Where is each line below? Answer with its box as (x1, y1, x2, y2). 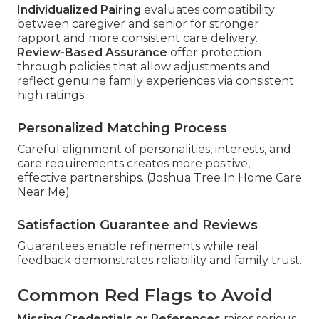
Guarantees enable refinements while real (17, 239, 258, 253)
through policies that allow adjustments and (17, 59, 271, 73)
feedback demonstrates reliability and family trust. (17, 253, 302, 267)
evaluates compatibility (141, 2, 275, 16)
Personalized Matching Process (17, 120, 227, 136)
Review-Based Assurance (17, 45, 167, 59)
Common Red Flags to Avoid (17, 284, 273, 305)
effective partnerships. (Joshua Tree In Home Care (17, 170, 302, 184)
